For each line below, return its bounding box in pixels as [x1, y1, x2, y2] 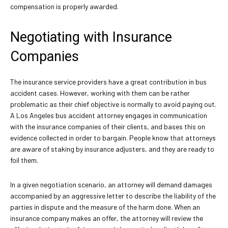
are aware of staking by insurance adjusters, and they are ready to [10, 144, 214, 153]
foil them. [10, 155, 38, 164]
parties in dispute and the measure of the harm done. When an [10, 202, 200, 211]
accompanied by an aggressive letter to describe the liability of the [10, 191, 216, 200]
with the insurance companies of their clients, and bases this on [10, 122, 205, 131]
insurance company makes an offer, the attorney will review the [10, 213, 203, 222]
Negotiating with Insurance [10, 28, 172, 45]
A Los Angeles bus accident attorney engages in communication [10, 110, 207, 120]
